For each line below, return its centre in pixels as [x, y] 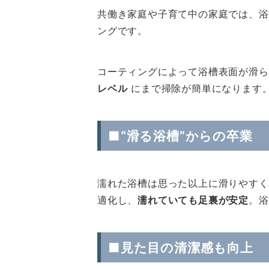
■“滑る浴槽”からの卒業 [180, 136]
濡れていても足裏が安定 [193, 200]
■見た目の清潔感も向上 [181, 247]
